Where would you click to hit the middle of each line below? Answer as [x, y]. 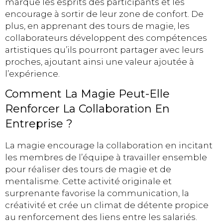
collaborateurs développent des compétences [106, 38]
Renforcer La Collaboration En [87, 109]
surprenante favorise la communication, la [97, 193]
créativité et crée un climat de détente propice [107, 205]
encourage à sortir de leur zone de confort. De [104, 14]
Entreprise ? [39, 124]
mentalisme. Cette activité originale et [88, 181]
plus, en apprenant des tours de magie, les [97, 26]
